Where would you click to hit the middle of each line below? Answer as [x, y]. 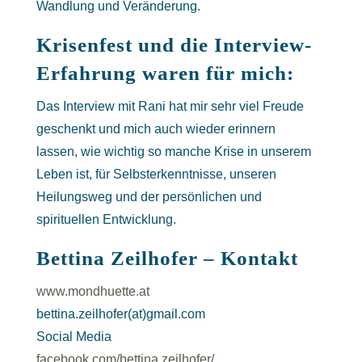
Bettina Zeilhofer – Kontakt [167, 258]
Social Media [74, 337]
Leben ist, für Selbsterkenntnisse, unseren [156, 174]
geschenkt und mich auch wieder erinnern [156, 129]
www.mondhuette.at [93, 291]
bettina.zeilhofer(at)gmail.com [120, 314]
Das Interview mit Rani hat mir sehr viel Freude [170, 106]
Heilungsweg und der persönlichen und [149, 197]
